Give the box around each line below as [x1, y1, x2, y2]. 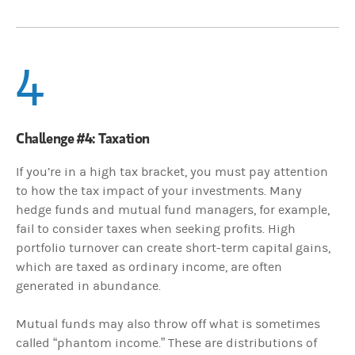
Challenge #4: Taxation [16, 128, 150, 147]
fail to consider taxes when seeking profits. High [16, 221, 296, 236]
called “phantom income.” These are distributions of [16, 335, 317, 350]
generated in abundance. [16, 278, 161, 293]
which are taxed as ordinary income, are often [16, 259, 282, 274]
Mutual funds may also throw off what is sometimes [16, 316, 320, 331]
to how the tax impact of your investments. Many [16, 183, 302, 198]
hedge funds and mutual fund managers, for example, [16, 202, 330, 217]
